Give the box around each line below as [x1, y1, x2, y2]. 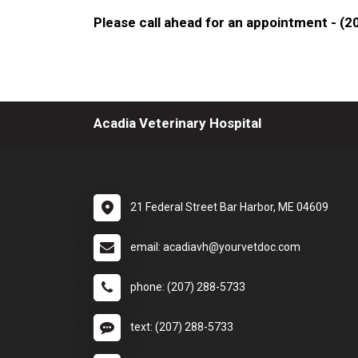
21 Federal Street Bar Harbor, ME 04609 [130, 200, 328, 213]
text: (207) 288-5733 [130, 320, 233, 333]
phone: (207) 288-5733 [130, 280, 245, 293]
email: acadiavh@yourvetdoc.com [130, 240, 300, 253]
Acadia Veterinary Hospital [93, 114, 261, 131]
